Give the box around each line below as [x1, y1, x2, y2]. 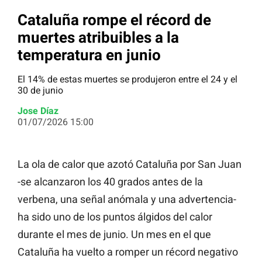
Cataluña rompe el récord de [18, 11, 211, 29]
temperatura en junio [18, 46, 161, 64]
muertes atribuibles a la [18, 28, 179, 46]
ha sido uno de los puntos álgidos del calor [18, 211, 212, 223]
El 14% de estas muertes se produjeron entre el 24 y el [18, 74, 237, 85]
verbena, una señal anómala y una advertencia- [18, 193, 236, 206]
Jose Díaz [18, 105, 58, 117]
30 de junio [18, 85, 63, 96]
